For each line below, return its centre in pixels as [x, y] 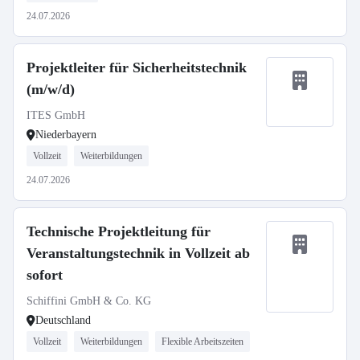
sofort [45, 275]
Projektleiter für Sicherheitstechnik [137, 67]
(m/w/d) [51, 89]
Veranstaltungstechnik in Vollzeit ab [138, 253]
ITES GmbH [56, 115]
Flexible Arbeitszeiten [202, 342]
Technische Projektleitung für [119, 231]
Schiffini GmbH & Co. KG [89, 301]
